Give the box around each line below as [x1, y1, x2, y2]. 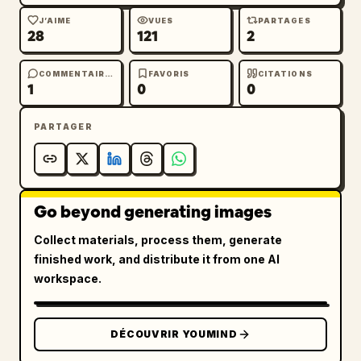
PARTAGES [258, 15, 311, 25]
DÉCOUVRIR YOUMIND [110, 328, 238, 340]
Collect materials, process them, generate [34, 233, 282, 247]
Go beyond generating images [34, 201, 272, 222]
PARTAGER [34, 122, 93, 131]
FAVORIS [148, 68, 190, 78]
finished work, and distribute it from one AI [34, 252, 280, 266]
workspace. [34, 272, 102, 285]
